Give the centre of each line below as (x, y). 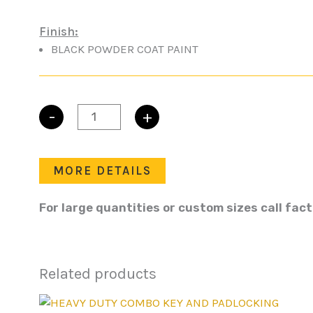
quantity (63, 169)
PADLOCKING (74, 151)
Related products (98, 274)
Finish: (59, 31)
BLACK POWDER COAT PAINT (125, 49)
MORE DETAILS (103, 171)
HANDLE (61, 134)
